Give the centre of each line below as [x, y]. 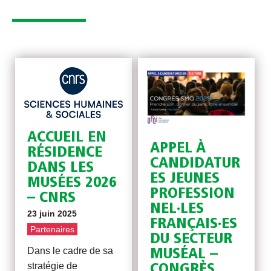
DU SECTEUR [191, 239]
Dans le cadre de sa [70, 251]
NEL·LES [177, 209]
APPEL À [178, 148]
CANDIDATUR [195, 163]
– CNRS [52, 198]
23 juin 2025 [52, 214]
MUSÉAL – [184, 254]
